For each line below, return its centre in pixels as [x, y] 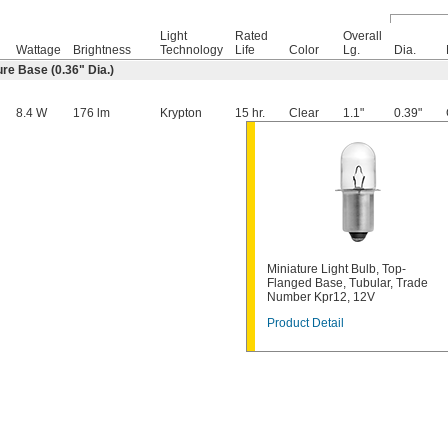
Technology [191, 49]
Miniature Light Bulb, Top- [336, 268]
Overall [362, 35]
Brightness [102, 49]
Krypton [181, 112]
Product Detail [305, 322]
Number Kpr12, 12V [321, 296]
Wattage [38, 49]
